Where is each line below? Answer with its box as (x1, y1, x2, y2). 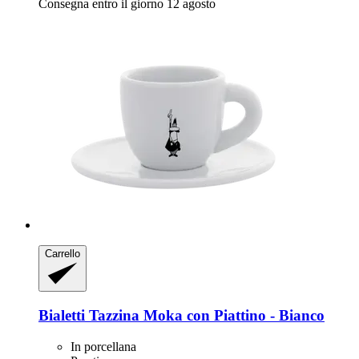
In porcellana (71, 339, 136, 353)
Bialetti (38, 306, 85, 324)
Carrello (45, 247, 80, 260)
